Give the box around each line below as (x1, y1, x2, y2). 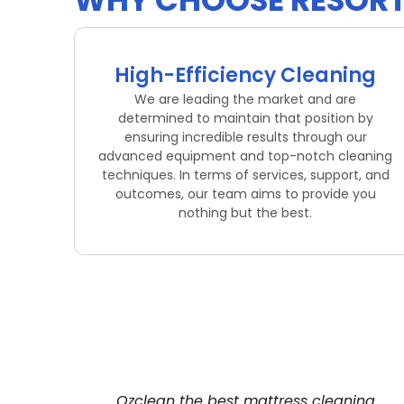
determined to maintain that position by (117, 109, 373, 128)
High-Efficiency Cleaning (115, 61, 376, 90)
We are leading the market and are (134, 90, 356, 109)
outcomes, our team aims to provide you (115, 185, 376, 204)
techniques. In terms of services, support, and (101, 166, 390, 185)
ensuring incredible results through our (124, 128, 367, 147)
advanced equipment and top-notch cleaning (98, 147, 392, 166)
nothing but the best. (179, 204, 312, 223)
